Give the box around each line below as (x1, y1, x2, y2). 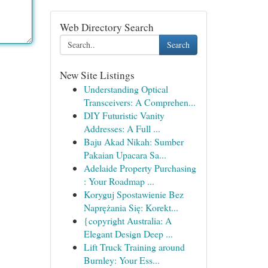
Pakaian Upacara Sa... (83, 148, 166, 161)
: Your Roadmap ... (83, 175, 154, 187)
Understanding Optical (83, 83, 168, 95)
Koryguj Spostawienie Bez (83, 188, 184, 200)
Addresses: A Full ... (83, 122, 160, 135)
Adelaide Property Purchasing (83, 162, 196, 174)
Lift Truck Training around (83, 240, 185, 253)
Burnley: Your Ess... (83, 254, 160, 266)
